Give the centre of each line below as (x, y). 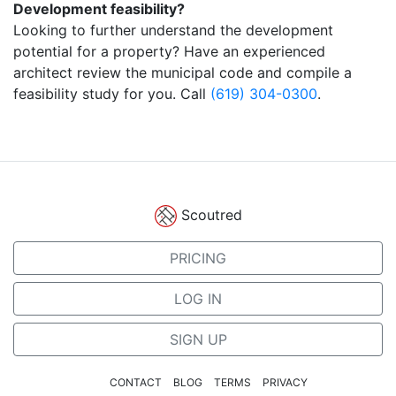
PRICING (198, 259)
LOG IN (198, 299)
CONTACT (136, 383)
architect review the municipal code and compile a (183, 72)
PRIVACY (285, 383)
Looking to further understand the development (173, 30)
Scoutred (211, 215)
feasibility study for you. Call (112, 94)
